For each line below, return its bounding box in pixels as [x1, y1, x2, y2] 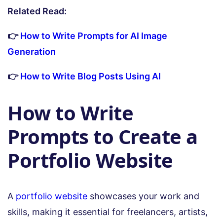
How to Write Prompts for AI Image [20, 31, 167, 41]
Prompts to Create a [7, 122, 198, 150]
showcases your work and [87, 190, 199, 201]
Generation [7, 46, 56, 57]
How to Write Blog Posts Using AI [20, 71, 161, 82]
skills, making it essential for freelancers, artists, [7, 206, 208, 217]
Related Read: [7, 6, 67, 17]
